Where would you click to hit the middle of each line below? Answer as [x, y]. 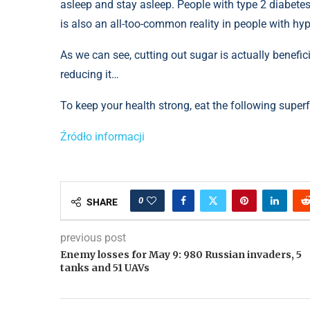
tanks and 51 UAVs [105, 268]
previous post [93, 238]
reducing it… [90, 75]
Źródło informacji [102, 137]
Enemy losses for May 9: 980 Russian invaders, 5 [181, 255]
